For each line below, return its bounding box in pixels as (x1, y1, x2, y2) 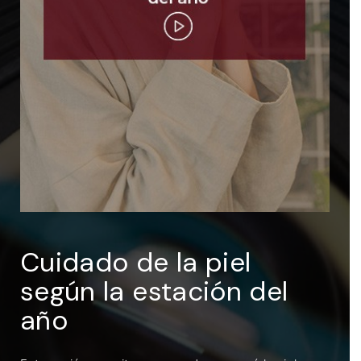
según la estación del (20, 273, 288, 309)
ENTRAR (151, 36, 191, 48)
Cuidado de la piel (20, 244, 251, 280)
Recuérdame (63, 79, 133, 93)
